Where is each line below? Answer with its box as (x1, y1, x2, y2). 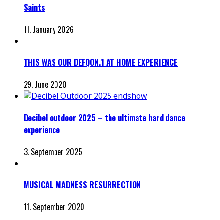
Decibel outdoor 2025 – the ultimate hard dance (24, 111, 185, 124)
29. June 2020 (24, 79, 67, 91)
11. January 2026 (24, 23, 74, 35)
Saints (24, 1, 45, 13)
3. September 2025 (24, 145, 82, 158)
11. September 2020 (24, 201, 84, 213)
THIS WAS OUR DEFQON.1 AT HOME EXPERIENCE (24, 56, 178, 69)
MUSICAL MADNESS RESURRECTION (24, 179, 141, 191)
